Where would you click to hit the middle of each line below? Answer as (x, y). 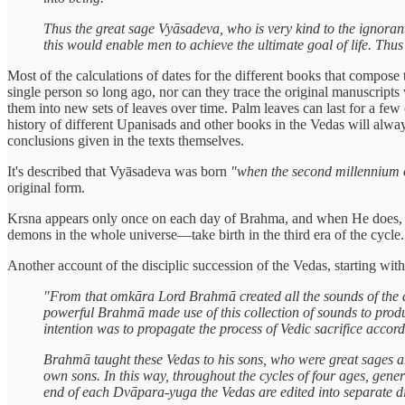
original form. (46, 187)
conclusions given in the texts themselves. (126, 140)
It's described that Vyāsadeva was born (119, 171)
